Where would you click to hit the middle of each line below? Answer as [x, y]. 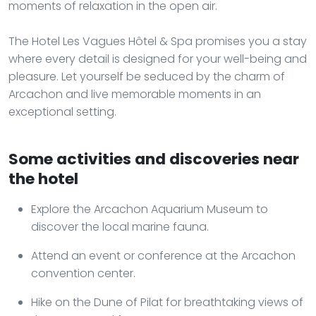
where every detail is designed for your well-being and [158, 59]
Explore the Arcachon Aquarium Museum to [150, 209]
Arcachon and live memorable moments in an [135, 94]
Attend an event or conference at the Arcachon [163, 255]
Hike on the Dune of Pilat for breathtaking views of [167, 302]
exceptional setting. [62, 111]
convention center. [83, 273]
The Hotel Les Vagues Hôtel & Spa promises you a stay [158, 41]
